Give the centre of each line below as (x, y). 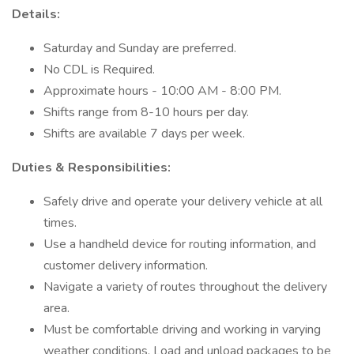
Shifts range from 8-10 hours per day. (146, 112)
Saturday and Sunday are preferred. (140, 48)
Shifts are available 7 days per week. (144, 134)
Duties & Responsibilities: (91, 168)
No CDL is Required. (99, 70)
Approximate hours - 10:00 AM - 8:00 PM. (162, 91)
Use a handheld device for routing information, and (180, 244)
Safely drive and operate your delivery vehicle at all (183, 201)
